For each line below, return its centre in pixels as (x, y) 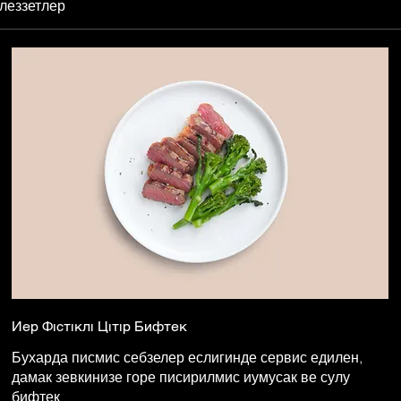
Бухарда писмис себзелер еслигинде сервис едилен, (188, 357)
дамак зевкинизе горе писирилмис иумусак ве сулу (181, 376)
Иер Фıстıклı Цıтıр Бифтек (100, 326)
